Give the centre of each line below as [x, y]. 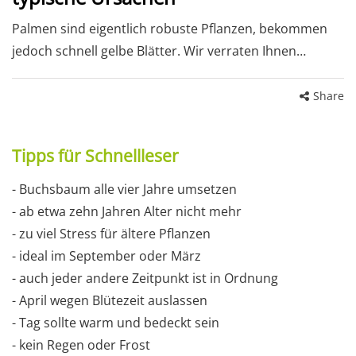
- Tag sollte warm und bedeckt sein [116, 323]
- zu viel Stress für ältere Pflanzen [111, 234]
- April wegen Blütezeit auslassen [110, 301]
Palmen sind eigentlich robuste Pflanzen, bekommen [170, 29]
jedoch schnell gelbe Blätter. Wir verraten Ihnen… [159, 51]
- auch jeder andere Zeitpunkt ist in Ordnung [145, 279]
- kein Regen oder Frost [81, 345]
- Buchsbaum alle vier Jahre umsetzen [124, 190]
